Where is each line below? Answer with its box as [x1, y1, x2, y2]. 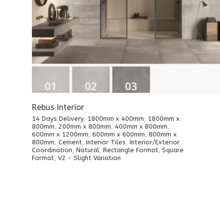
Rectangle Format [103, 146, 158, 154]
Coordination [32, 146, 72, 154]
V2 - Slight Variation [58, 154, 121, 162]
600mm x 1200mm [32, 131, 88, 138]
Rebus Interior [32, 103, 84, 112]
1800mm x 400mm [87, 115, 144, 123]
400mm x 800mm [115, 123, 167, 131]
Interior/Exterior [130, 138, 180, 146]
